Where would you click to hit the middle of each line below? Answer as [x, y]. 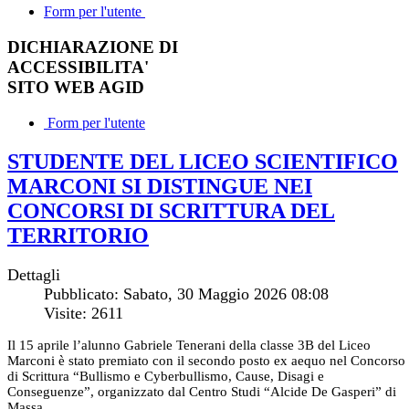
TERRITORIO [78, 235]
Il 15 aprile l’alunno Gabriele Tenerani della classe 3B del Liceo [189, 346]
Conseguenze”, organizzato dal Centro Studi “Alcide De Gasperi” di [202, 392]
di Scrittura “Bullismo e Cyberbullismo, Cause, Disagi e [166, 377]
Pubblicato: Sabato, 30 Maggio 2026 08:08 [186, 294]
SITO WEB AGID [76, 87]
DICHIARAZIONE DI [93, 47]
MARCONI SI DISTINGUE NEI [160, 186]
